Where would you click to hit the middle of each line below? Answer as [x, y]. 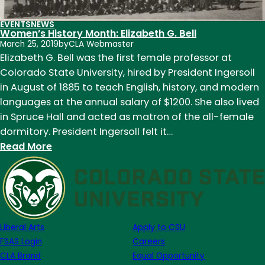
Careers [149, 241]
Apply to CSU [159, 227]
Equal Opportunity [169, 256]
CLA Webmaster [101, 44]
